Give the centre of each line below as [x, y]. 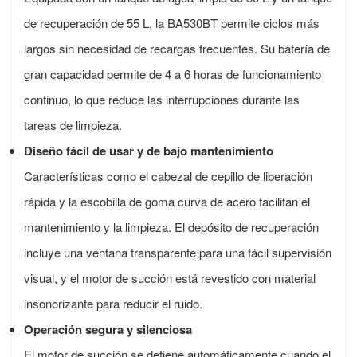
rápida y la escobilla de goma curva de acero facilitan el [167, 202]
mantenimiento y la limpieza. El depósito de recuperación [172, 227]
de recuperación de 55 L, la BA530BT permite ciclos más [172, 23]
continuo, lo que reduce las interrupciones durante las [162, 100]
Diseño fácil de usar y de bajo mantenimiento [149, 151]
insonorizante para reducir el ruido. [114, 304]
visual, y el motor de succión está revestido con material [170, 278]
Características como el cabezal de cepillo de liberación [169, 176]
